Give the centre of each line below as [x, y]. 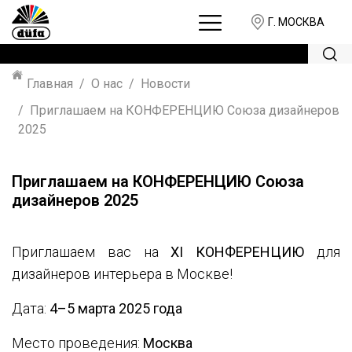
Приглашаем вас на [92, 252]
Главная [50, 84]
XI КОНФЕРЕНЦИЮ [238, 252]
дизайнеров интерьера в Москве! [122, 274]
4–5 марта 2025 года [116, 308]
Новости [165, 84]
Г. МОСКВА [296, 22]
